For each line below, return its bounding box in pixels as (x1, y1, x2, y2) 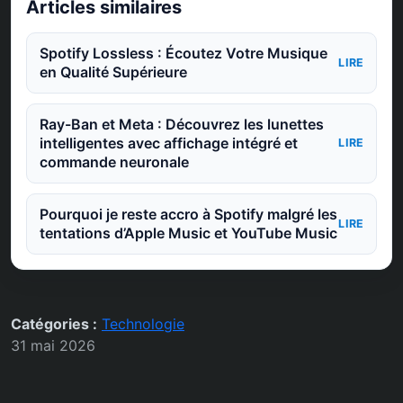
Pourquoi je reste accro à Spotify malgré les (39, 205, 337, 224)
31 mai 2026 (11, 336, 95, 355)
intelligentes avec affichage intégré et (39, 133, 298, 152)
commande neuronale (39, 152, 189, 171)
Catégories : (11, 315, 97, 334)
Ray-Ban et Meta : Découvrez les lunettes (39, 114, 324, 133)
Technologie (102, 315, 184, 334)
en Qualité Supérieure (39, 62, 187, 81)
